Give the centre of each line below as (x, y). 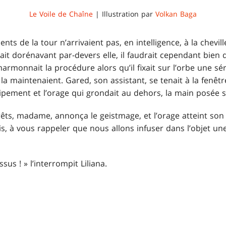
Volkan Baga (176, 14)
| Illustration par (124, 14)
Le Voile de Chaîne (61, 14)
